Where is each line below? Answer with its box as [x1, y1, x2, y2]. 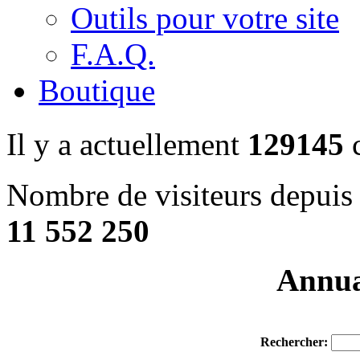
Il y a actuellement [6, 126, 247, 162]
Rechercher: [260, 334, 328, 349]
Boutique [39, 72, 155, 108]
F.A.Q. [71, 36, 155, 72]
